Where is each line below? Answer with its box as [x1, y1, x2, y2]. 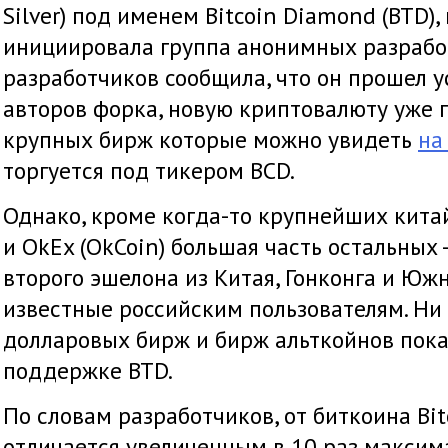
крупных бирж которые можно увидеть [3, 123, 418, 155]
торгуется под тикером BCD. [3, 154, 299, 186]
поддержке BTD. [3, 354, 173, 386]
